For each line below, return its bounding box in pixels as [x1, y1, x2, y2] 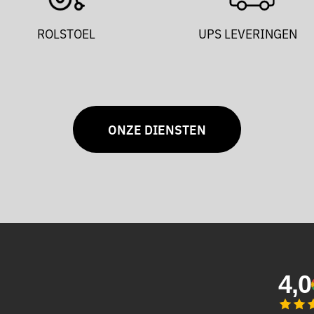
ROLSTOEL [36, 24, 95, 42]
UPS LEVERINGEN [198, 24, 298, 42]
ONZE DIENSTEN [108, 120, 206, 138]
